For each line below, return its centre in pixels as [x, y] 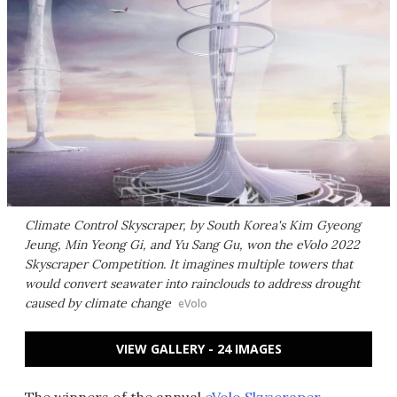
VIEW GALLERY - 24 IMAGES [198, 349]
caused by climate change [98, 303]
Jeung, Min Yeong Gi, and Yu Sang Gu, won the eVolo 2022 [192, 245]
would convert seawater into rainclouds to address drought [192, 284]
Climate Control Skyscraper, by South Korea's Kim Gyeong [193, 225]
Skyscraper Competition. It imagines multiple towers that [189, 264]
